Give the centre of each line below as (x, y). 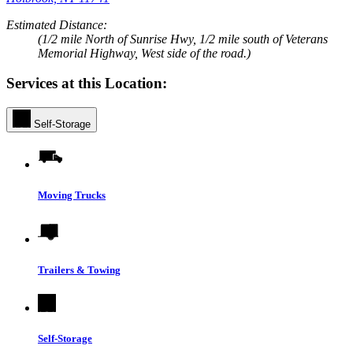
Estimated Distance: (57, 24)
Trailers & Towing (79, 269)
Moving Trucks (72, 195)
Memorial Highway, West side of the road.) (144, 53)
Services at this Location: (87, 84)
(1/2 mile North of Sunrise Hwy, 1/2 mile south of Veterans (183, 39)
